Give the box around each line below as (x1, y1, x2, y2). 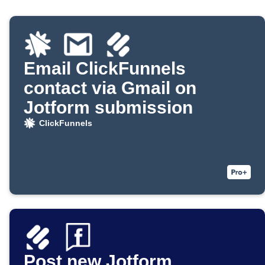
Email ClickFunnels (24, 59, 186, 79)
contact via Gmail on (24, 78, 196, 98)
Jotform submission (24, 98, 193, 118)
